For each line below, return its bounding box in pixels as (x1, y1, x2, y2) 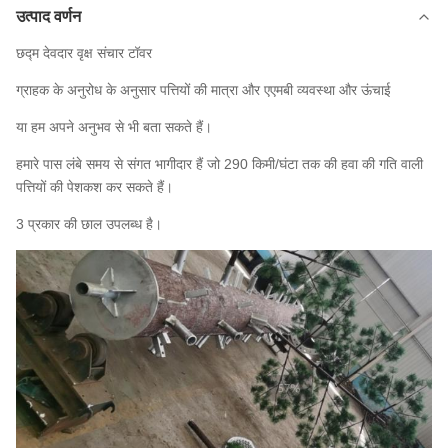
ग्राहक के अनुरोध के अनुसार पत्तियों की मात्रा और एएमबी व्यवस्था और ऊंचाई (16, 82, 391, 98)
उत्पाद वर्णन (16, 8, 81, 25)
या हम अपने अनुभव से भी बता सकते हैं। (16, 119, 212, 135)
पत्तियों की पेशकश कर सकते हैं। (16, 179, 173, 195)
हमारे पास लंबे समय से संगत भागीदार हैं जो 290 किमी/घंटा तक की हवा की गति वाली (16, 156, 423, 172)
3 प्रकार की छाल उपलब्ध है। (16, 216, 162, 232)
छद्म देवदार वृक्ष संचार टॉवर (16, 45, 152, 61)
